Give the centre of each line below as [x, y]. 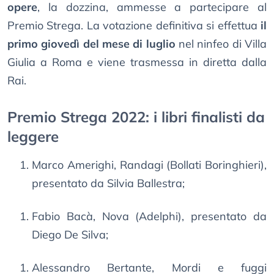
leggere [33, 137]
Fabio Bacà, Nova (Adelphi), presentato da [149, 217]
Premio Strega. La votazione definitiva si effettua [134, 26]
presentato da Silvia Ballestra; [108, 183]
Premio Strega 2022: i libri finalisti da [136, 117]
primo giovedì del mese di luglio [91, 44]
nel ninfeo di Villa [221, 44]
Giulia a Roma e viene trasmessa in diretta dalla [137, 62]
